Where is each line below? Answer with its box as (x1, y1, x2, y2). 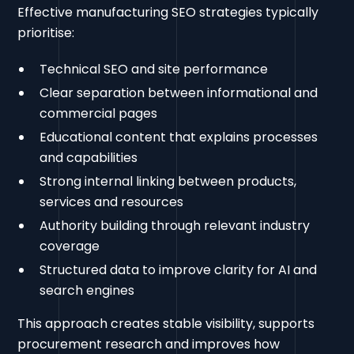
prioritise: (17, 24, 75, 43)
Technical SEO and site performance (40, 60, 269, 79)
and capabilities (40, 149, 138, 168)
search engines (40, 281, 135, 300)
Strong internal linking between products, (40, 172, 297, 191)
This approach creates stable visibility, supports (17, 314, 315, 333)
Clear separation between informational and (40, 84, 318, 103)
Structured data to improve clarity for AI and (40, 261, 318, 280)
